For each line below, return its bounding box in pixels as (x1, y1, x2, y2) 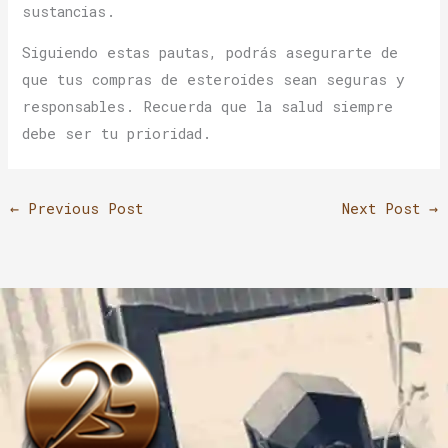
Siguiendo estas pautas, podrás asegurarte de (22, 43, 399, 63)
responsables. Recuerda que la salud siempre (22, 97, 394, 117)
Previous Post (18, 199, 143, 219)
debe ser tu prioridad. (22, 124, 212, 144)
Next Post (342, 199, 430, 219)
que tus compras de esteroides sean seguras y (22, 70, 406, 90)
